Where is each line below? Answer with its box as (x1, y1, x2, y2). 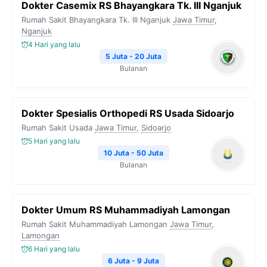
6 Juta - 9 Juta (108, 256, 159, 265)
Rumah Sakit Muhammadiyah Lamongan (21, 219, 167, 229)
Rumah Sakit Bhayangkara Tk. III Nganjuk (21, 15, 170, 24)
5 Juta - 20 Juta (105, 52, 162, 61)
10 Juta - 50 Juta (104, 148, 163, 157)
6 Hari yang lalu (28, 244, 80, 253)
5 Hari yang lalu (28, 136, 80, 145)
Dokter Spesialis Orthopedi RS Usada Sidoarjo (21, 107, 234, 119)
